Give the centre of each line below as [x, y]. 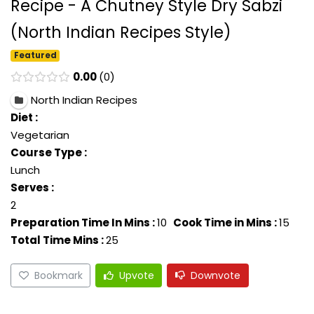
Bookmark [58, 275]
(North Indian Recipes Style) [121, 33]
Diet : [24, 118]
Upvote [136, 275]
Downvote [216, 275]
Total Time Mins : [57, 240]
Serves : [32, 188]
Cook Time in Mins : [225, 223]
